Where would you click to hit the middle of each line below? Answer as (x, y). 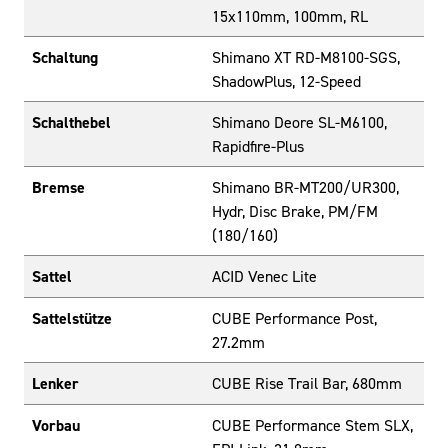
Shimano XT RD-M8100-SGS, (306, 57)
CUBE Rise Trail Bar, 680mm (307, 383)
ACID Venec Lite (264, 276)
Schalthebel (71, 123)
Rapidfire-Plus (258, 146)
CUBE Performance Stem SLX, (312, 425)
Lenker (55, 384)
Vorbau (56, 426)
